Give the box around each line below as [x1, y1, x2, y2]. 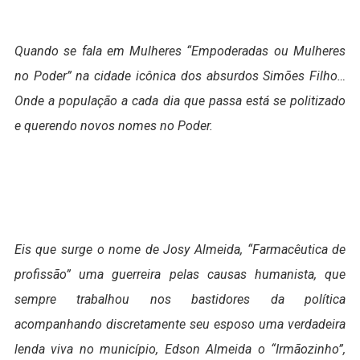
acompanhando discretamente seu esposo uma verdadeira [14, 316, 346, 332]
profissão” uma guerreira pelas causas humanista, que [14, 266, 346, 282]
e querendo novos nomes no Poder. [14, 117, 213, 133]
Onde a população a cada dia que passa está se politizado [14, 92, 346, 108]
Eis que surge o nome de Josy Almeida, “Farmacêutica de [14, 241, 346, 257]
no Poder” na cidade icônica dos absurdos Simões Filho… [14, 67, 346, 84]
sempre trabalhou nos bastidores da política [14, 291, 346, 307]
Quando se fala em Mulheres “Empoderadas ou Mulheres [14, 43, 346, 59]
